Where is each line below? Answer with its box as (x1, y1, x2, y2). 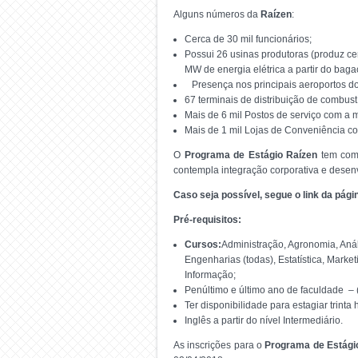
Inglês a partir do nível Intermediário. (185, 315, 343, 326)
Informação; (185, 269, 236, 280)
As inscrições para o (173, 340, 265, 351)
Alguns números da (173, 9, 261, 20)
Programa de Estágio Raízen (184, 149, 317, 161)
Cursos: (185, 239, 221, 250)
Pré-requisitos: (173, 214, 241, 225)
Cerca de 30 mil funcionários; (185, 34, 312, 45)
